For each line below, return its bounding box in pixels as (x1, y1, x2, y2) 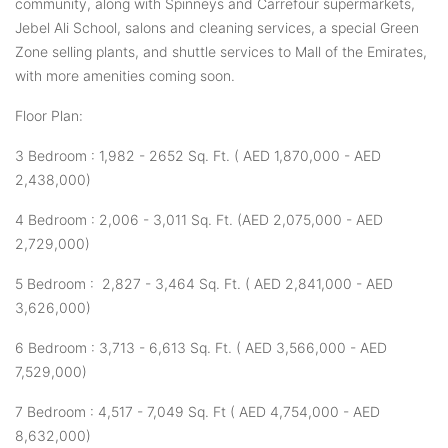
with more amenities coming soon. (15, 66, 235, 84)
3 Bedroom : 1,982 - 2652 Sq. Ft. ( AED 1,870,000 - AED (15, 146, 381, 164)
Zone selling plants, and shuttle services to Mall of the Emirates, (15, 42, 427, 60)
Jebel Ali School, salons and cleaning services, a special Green (15, 18, 419, 36)
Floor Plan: (15, 106, 83, 124)
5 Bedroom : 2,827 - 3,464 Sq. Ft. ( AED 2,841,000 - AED (15, 274, 393, 292)
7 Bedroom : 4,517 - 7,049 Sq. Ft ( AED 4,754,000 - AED (15, 402, 380, 420)
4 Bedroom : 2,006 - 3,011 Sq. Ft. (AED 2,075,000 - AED (15, 210, 383, 228)
